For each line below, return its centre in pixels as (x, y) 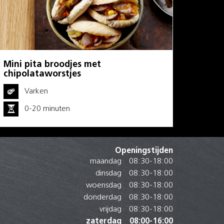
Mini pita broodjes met (52, 64)
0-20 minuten (47, 109)
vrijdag (110, 209)
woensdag (104, 185)
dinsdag (108, 173)
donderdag (102, 197)
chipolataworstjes (42, 74)
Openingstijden (144, 151)
